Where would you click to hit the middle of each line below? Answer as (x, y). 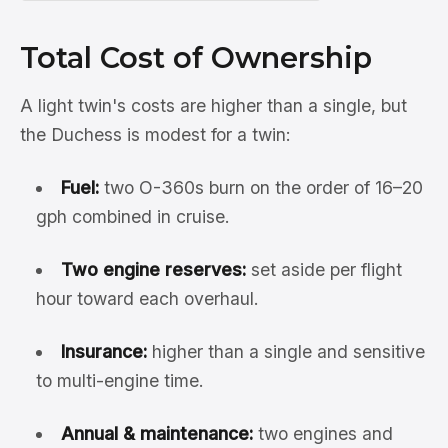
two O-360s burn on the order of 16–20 (260, 188)
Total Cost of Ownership (196, 58)
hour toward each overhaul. (147, 299)
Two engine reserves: (153, 270)
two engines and (322, 434)
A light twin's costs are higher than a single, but (213, 106)
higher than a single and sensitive (285, 352)
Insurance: (103, 352)
